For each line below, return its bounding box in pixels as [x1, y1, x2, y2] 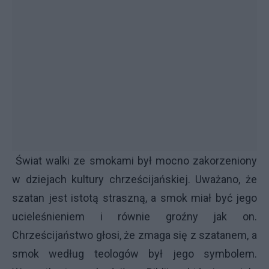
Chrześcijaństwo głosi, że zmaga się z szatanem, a [12, 229, 257, 241]
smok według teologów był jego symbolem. [12, 247, 257, 260]
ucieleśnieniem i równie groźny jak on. [12, 210, 257, 223]
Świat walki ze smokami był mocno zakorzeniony [12, 154, 257, 167]
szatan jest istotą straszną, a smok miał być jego [12, 192, 257, 204]
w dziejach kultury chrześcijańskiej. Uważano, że [12, 173, 257, 186]
